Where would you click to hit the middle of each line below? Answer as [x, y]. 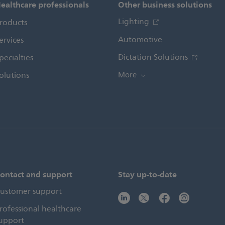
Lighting [135, 22]
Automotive [140, 40]
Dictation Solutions [154, 58]
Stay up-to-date [147, 175]
